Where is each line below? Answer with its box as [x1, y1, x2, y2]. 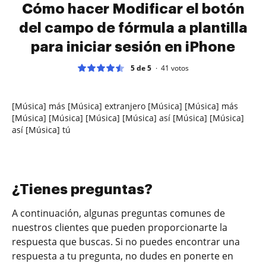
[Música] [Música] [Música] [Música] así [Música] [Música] [12, 112, 244, 123]
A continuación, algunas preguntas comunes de [12, 206, 225, 220]
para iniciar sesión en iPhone [31, 39, 235, 54]
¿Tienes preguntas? [12, 182, 153, 197]
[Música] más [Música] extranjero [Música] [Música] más [12, 100, 238, 112]
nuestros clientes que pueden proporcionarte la [12, 220, 227, 234]
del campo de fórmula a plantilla [18, 20, 248, 35]
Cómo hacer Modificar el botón [21, 1, 245, 16]
